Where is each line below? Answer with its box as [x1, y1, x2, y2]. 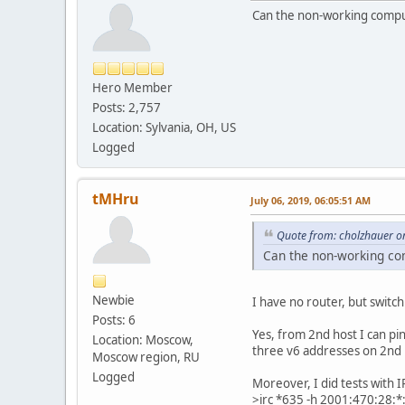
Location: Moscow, [92, 331, 193, 348]
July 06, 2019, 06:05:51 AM [250, 193, 371, 207]
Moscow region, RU [92, 348, 200, 365]
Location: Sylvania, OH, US [92, 118, 236, 136]
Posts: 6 [92, 311, 136, 328]
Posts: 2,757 [92, 99, 161, 116]
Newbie [92, 291, 135, 308]
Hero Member [92, 79, 173, 96]
